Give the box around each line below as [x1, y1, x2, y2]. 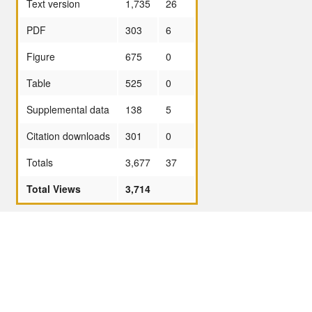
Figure [26, 49, 55, 63]
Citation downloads [26, 128, 110, 143]
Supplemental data [26, 102, 109, 116]
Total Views [26, 181, 81, 196]
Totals [26, 155, 53, 169]
